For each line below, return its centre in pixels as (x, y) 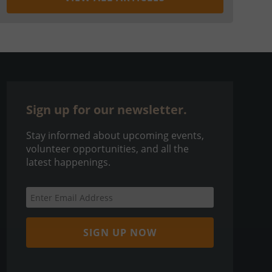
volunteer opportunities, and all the (107, 148)
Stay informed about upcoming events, (115, 135)
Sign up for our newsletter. (106, 109)
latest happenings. (68, 162)
